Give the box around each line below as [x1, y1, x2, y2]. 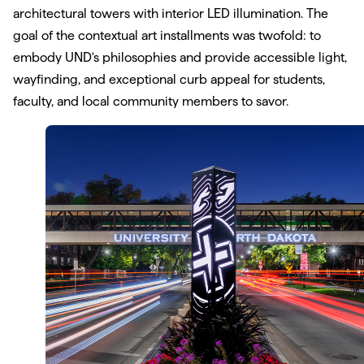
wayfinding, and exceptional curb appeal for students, [13, 72, 325, 87]
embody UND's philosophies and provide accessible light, [13, 50, 347, 65]
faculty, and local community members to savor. [13, 94, 288, 109]
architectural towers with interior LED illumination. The [13, 6, 328, 21]
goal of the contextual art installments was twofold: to [13, 28, 321, 43]
